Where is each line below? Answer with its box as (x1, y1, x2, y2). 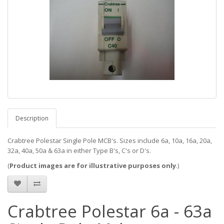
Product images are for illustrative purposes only (9, 160, 176, 170)
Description (15, 113, 48, 122)
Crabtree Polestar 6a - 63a (7, 199, 212, 222)
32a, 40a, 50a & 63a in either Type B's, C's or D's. (7, 145, 151, 155)
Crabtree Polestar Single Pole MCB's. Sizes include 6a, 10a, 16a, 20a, (7, 135, 212, 145)
